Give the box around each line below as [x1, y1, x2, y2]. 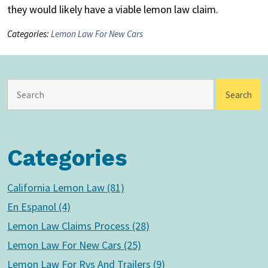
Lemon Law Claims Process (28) [7, 219, 150, 233]
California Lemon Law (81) [7, 181, 124, 195]
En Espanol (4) [7, 200, 71, 214]
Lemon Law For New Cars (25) [7, 238, 141, 252]
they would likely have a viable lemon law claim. [7, 2, 218, 17]
